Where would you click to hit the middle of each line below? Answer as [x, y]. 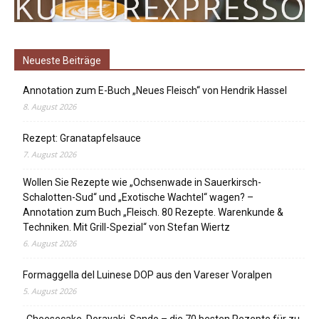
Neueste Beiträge [62, 61]
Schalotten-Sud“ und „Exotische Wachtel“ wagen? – [138, 198]
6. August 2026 [49, 244]
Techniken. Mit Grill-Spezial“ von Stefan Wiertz [126, 228]
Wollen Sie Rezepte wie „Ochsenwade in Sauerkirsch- [142, 183]
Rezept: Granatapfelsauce [82, 138]
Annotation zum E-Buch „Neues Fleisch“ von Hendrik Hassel [155, 91]
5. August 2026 [49, 291]
